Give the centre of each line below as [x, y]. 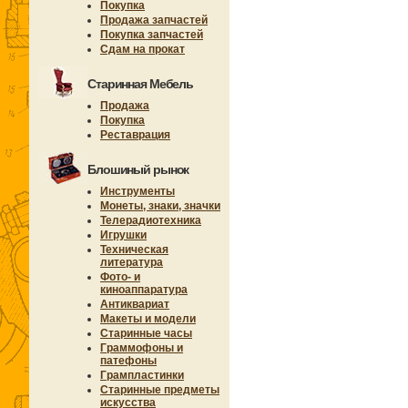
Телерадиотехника [151, 220]
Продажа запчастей [154, 20]
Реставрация [135, 135]
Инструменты [138, 191]
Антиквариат [135, 304]
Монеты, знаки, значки [160, 206]
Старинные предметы [160, 390]
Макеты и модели [148, 319]
